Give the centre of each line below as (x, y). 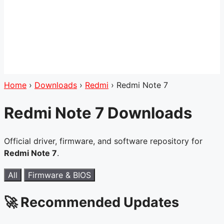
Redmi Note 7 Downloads (98, 112)
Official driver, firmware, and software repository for (103, 141)
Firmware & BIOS (59, 175)
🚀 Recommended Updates (91, 202)
